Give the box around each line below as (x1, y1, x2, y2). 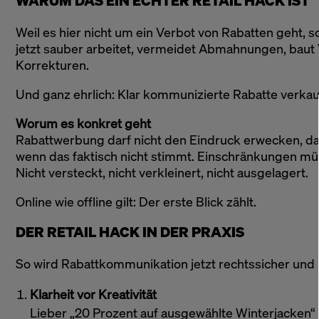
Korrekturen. (16, 56, 89, 73)
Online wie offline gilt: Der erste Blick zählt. (16, 193, 256, 210)
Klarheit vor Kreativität (30, 286, 157, 303)
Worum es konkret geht (16, 115, 151, 132)
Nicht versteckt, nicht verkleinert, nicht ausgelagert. (16, 164, 308, 181)
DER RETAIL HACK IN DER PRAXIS (16, 222, 244, 241)
